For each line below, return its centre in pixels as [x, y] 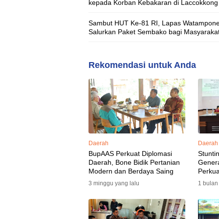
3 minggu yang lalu [114, 183]
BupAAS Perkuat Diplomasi [130, 153]
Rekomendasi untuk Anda [142, 65]
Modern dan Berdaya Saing [131, 171]
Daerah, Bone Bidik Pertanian [134, 162]
